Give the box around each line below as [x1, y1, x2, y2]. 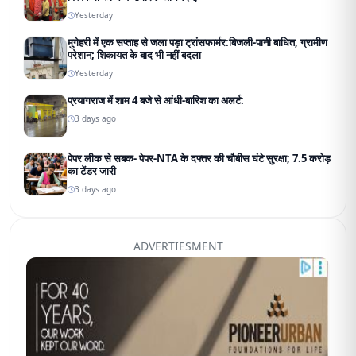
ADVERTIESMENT [133, 238, 223, 254]
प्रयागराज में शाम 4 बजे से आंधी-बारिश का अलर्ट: [68, 93, 244, 108]
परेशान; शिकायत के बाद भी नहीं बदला [68, 48, 201, 63]
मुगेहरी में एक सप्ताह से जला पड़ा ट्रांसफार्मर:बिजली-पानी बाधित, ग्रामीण [68, 35, 327, 50]
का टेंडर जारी [68, 164, 116, 179]
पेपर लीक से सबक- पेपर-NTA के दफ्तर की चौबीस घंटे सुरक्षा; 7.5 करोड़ [68, 151, 331, 166]
